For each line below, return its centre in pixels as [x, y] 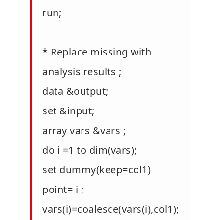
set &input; [69, 110]
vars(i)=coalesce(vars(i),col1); [111, 209]
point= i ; [63, 189]
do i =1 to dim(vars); [90, 150]
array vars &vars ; [84, 130]
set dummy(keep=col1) [96, 169]
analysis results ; [82, 71]
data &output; [75, 91]
